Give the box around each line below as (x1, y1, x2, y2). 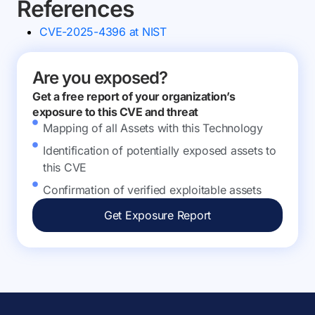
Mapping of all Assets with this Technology (43, 121, 263, 135)
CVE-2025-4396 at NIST (39, 25, 167, 39)
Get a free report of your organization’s (32, 89, 235, 103)
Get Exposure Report (103, 208, 212, 222)
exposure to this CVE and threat (32, 105, 198, 119)
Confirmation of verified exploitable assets (43, 183, 262, 197)
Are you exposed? (32, 67, 167, 88)
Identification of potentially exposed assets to (43, 143, 276, 157)
